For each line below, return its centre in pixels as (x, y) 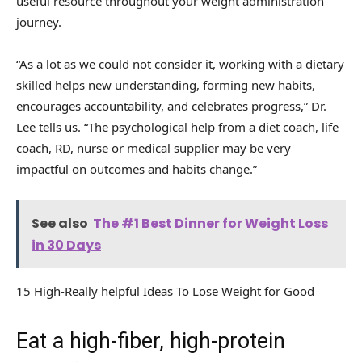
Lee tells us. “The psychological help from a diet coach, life (177, 127)
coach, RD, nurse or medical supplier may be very (154, 148)
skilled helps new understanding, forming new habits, (166, 85)
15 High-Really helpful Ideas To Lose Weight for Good (165, 291)
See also (60, 224)
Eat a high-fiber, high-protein (151, 341)
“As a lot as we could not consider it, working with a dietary (180, 64)
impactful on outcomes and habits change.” (137, 169)
